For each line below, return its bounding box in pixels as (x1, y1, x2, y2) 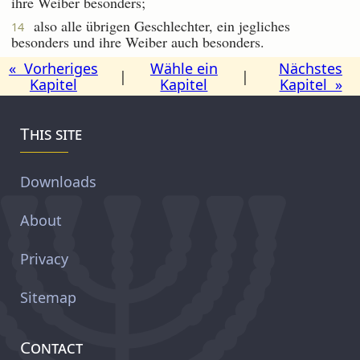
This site (20, 121, 83, 145)
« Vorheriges (8, 58, 98, 78)
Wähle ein (149, 58, 218, 78)
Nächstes (279, 58, 343, 78)
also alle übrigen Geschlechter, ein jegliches (24, 15, 290, 35)
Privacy (20, 248, 68, 268)
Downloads (20, 171, 96, 191)
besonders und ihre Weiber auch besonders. (11, 31, 264, 51)
